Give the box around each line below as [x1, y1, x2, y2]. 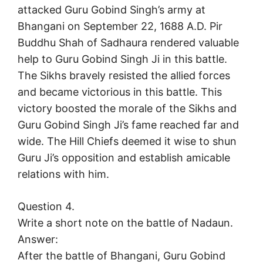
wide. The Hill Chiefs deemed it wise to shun [18, 135, 237, 148]
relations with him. [18, 168, 109, 181]
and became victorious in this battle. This [18, 86, 222, 99]
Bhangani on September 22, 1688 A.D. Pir [18, 20, 222, 33]
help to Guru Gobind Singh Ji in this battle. [18, 53, 227, 66]
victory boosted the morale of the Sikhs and [18, 102, 237, 115]
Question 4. [18, 200, 75, 213]
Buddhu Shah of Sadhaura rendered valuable [18, 36, 239, 49]
